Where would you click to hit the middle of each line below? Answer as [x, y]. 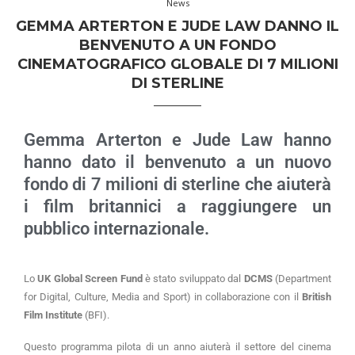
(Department [302, 279]
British [317, 297]
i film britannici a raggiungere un [177, 207]
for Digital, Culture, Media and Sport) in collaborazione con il [163, 297]
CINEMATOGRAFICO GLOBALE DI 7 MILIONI [177, 65]
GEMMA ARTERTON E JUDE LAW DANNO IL [177, 27]
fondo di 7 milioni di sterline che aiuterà [177, 185]
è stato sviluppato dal [193, 279]
